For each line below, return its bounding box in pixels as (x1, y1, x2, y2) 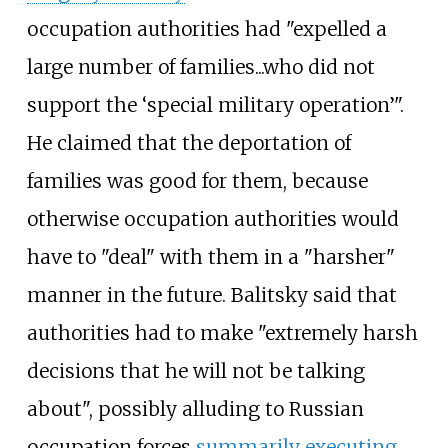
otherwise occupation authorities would (26, 206, 399, 231)
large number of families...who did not (26, 54, 375, 79)
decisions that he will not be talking (26, 358, 365, 383)
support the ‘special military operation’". (26, 92, 404, 117)
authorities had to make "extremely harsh (26, 320, 418, 345)
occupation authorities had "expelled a (26, 16, 387, 41)
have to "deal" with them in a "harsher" (26, 244, 395, 269)
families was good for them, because (26, 168, 368, 193)
